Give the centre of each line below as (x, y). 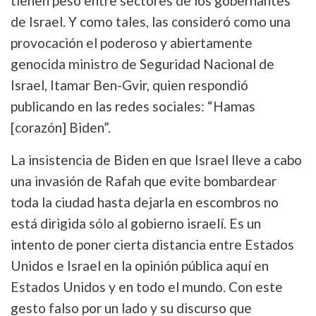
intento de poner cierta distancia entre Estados (152, 244)
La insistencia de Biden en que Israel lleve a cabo (156, 159)
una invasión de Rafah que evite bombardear (144, 181)
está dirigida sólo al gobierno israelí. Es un (136, 223)
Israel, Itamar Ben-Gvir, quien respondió (129, 85)
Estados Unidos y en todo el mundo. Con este (147, 286)
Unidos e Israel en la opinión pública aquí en (140, 265)
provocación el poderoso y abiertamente (132, 42)
